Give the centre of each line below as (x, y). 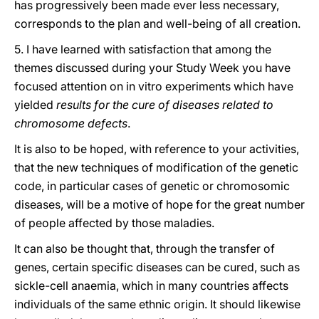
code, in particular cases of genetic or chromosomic (152, 186)
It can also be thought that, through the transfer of (145, 249)
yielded (35, 105)
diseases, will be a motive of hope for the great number (159, 204)
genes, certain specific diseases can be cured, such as (157, 267)
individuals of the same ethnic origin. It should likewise (157, 304)
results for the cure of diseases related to (165, 105)
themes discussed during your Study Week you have (152, 68)
